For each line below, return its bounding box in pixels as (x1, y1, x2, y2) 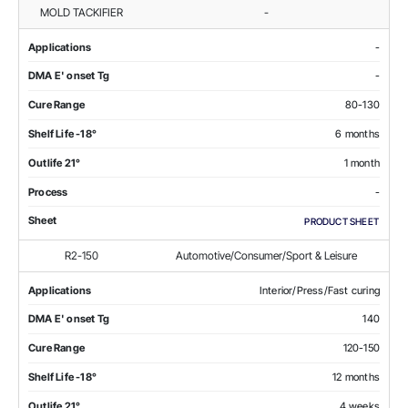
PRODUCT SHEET (304, 215, 379, 227)
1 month (343, 156, 380, 169)
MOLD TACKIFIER (39, 5, 123, 19)
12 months (332, 370, 380, 383)
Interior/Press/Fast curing (259, 283, 380, 297)
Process (28, 185, 68, 199)
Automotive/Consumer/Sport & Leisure (175, 248, 357, 262)
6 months (335, 127, 380, 140)
